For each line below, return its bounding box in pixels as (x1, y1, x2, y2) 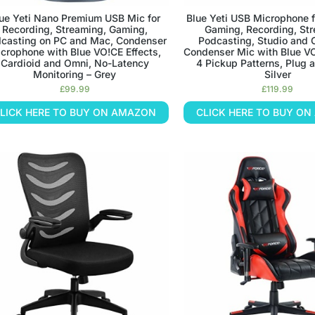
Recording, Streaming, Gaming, (1, 23, 148, 36)
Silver (264, 68, 291, 81)
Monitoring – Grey (33, 68, 117, 81)
